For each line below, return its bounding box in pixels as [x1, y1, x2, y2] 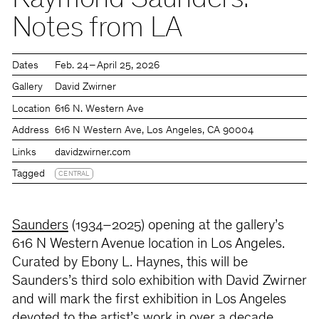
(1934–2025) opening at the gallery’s [68, 219, 284, 234]
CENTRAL [58, 170, 90, 178]
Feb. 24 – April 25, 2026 [55, 60, 160, 71]
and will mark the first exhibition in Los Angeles [11, 293, 286, 308]
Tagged [11, 169, 45, 180]
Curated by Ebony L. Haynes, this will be [11, 256, 248, 271]
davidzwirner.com [55, 147, 131, 158]
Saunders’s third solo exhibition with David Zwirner [11, 274, 307, 290]
